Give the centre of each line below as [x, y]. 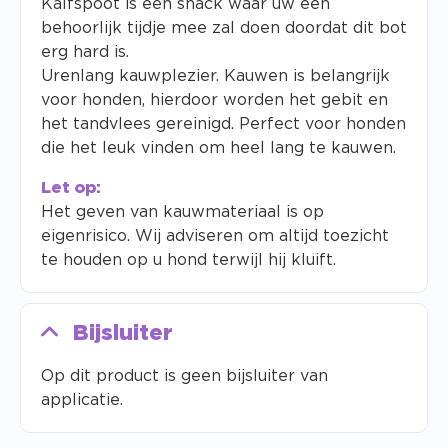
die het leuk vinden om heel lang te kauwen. [218, 148]
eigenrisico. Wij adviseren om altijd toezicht [215, 236]
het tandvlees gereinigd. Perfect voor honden [223, 124]
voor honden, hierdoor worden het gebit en [214, 100]
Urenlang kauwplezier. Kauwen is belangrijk [215, 76]
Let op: [71, 188]
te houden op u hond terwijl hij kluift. [188, 260]
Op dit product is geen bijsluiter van [184, 376]
